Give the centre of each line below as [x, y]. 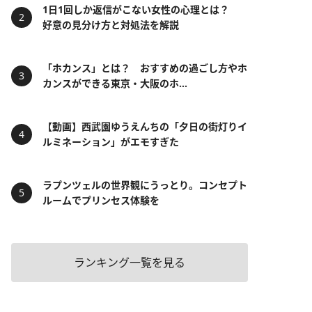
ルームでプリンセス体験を [101, 200]
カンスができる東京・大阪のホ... [115, 83]
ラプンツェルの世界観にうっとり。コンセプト [145, 185]
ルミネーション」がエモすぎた [111, 142]
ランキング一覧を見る [130, 263]
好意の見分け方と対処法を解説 [111, 25]
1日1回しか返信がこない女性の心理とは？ [141, 9]
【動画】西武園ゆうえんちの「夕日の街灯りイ [145, 126]
